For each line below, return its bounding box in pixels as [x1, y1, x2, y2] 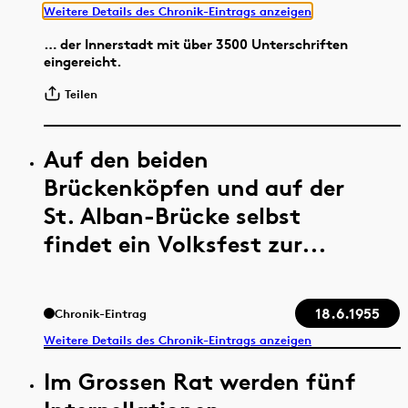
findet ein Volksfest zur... [44, 229, 326, 259]
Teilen [65, 87, 98, 102]
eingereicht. [44, 53, 122, 71]
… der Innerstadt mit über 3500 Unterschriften [44, 36, 348, 54]
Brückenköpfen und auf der [44, 173, 344, 202]
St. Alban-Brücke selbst [44, 201, 301, 230]
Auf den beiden [44, 145, 209, 174]
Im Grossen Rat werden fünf [44, 367, 356, 396]
